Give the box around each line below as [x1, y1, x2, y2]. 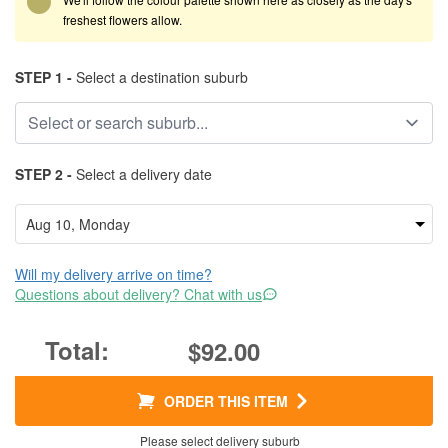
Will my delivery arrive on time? [15, 264, 212, 284]
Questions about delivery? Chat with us [15, 284, 262, 304]
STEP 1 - [15, 67, 72, 87]
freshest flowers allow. [63, 11, 182, 28]
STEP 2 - [15, 164, 72, 184]
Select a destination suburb [72, 67, 248, 87]
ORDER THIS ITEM [164, 391, 288, 411]
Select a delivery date [72, 164, 212, 184]
